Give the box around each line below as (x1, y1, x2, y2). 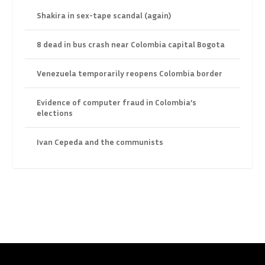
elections (37, 108, 73, 118)
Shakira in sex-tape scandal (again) (37, 10, 172, 21)
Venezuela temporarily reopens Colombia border (37, 68, 223, 79)
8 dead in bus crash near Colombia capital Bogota (37, 39, 225, 50)
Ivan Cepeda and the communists (37, 137, 164, 147)
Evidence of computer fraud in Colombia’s (37, 97, 197, 108)
